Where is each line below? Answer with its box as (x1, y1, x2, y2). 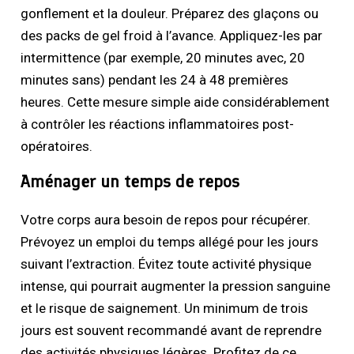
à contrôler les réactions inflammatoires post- (21, 116, 295, 133)
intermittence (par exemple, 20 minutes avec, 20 (21, 50, 306, 66)
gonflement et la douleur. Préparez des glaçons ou (21, 6, 319, 22)
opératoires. (21, 138, 93, 155)
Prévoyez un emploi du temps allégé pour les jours (21, 234, 319, 250)
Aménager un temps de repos (21, 171, 240, 193)
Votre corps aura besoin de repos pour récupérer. (21, 212, 311, 228)
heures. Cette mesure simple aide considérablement (21, 94, 330, 111)
